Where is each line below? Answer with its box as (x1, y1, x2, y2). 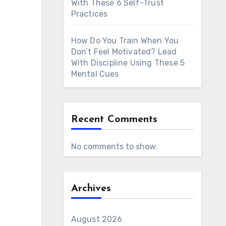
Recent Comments (71, 115, 157, 125)
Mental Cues (71, 69, 119, 79)
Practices (71, 9, 108, 19)
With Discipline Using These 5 (71, 58, 185, 68)
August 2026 (71, 214, 123, 224)
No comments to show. (71, 142, 157, 151)
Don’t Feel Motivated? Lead (71, 47, 177, 56)
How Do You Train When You (71, 36, 179, 45)
